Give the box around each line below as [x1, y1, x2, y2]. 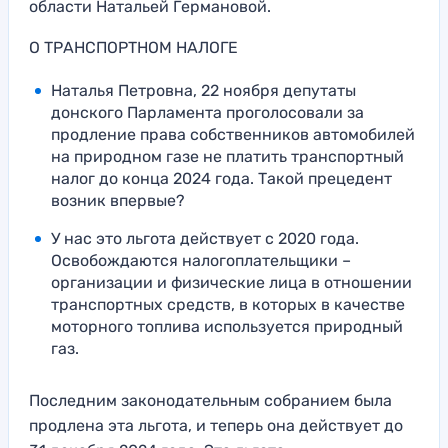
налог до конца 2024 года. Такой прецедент [51, 168, 392, 188]
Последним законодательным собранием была [29, 390, 392, 410]
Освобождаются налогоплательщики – [51, 250, 351, 270]
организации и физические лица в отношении [51, 272, 412, 292]
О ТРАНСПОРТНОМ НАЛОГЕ [29, 37, 238, 57]
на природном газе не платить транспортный [51, 146, 404, 166]
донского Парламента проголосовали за [51, 102, 364, 122]
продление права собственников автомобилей [51, 124, 415, 144]
